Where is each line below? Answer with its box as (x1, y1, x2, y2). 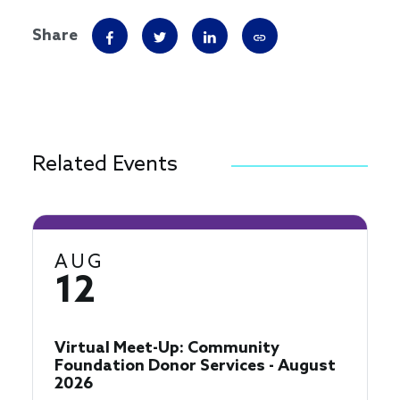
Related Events (32, 152, 178, 179)
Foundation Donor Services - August (54, 356, 336, 377)
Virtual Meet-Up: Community (54, 338, 279, 359)
